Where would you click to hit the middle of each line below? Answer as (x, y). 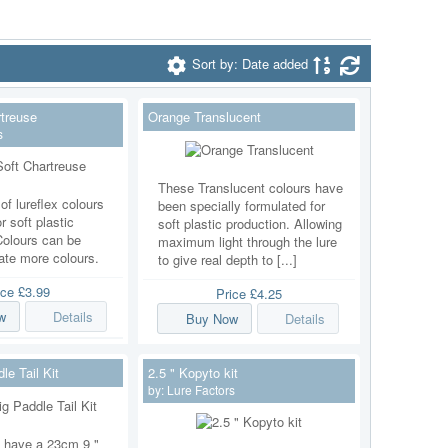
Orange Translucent (204, 116)
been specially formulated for (241, 205)
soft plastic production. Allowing (250, 223)
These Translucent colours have (250, 187)
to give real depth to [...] (227, 259)
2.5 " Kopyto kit (193, 373)
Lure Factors (201, 390)
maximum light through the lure (247, 241)
